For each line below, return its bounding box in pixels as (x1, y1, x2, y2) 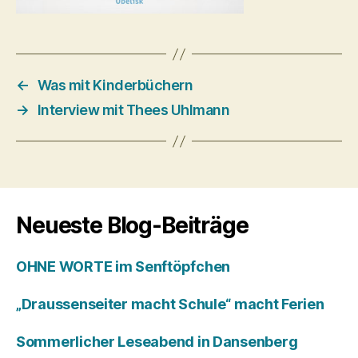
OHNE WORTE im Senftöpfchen (16, 258, 230, 275)
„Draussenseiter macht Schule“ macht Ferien (16, 296, 324, 312)
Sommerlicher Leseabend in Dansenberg (16, 333, 298, 350)
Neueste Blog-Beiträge (16, 212, 249, 239)
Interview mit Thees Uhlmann (37, 101, 230, 118)
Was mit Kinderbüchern (37, 77, 193, 93)
